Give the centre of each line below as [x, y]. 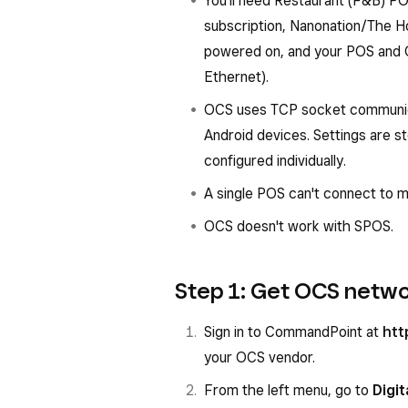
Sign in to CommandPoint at [293, 332]
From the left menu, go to [288, 390]
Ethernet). [236, 77]
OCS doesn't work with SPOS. [299, 226]
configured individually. [275, 161]
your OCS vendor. [260, 357]
